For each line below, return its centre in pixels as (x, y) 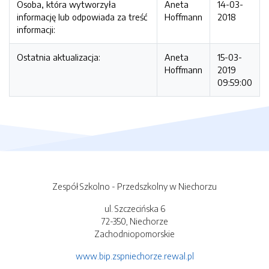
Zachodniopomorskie (134, 234)
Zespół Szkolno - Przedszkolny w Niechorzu (134, 186)
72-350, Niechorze (134, 221)
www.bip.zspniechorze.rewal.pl (134, 256)
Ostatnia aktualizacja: (59, 57)
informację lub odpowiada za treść (82, 17)
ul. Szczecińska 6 (134, 209)
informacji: (36, 29)
